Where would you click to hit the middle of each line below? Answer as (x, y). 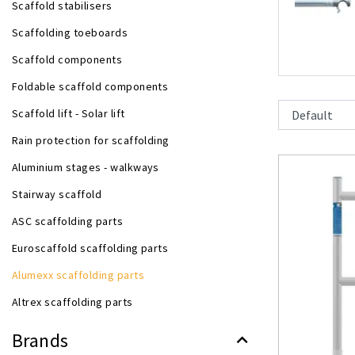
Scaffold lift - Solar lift (69, 113)
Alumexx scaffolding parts (78, 275)
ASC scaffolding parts (68, 221)
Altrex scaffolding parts (73, 302)
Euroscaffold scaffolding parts (90, 248)
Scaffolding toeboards (70, 32)
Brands (40, 340)
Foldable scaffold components (90, 86)
